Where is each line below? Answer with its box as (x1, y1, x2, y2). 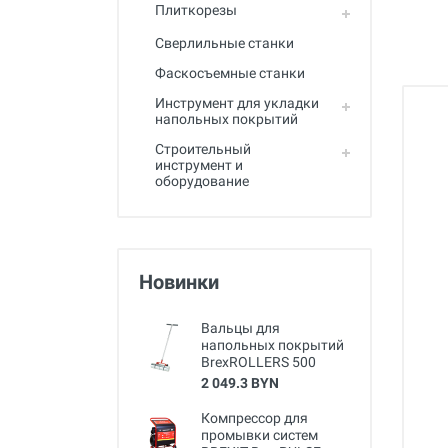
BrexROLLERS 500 (201, 354, 316, 370)
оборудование (155, 173, 249, 189)
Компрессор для (201, 410, 308, 426)
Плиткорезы (155, 2, 237, 18)
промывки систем (201, 427, 318, 443)
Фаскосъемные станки (155, 65, 305, 81)
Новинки (139, 270, 219, 294)
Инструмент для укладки (155, 95, 319, 111)
